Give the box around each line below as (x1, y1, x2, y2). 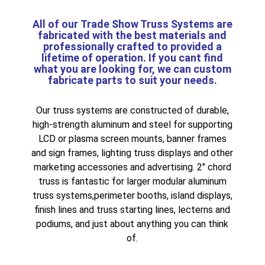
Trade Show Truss (80, 17, 169, 30)
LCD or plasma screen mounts (38, 132, 163, 144)
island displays (170, 189, 231, 201)
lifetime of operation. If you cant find (41, 51, 224, 64)
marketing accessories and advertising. (33, 161, 197, 173)
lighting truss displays (101, 147, 192, 159)
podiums (36, 218, 72, 230)
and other (191, 147, 234, 159)
